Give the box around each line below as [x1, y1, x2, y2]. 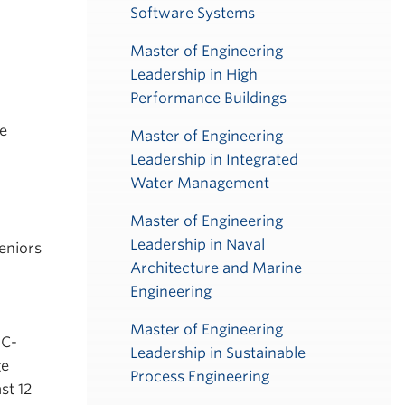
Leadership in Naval [130, 236, 265, 253]
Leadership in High [130, 66, 258, 83]
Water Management [130, 174, 269, 192]
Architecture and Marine [130, 259, 302, 277]
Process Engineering [130, 368, 269, 385]
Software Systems [130, 5, 255, 22]
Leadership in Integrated [130, 151, 298, 168]
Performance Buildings [130, 89, 287, 107]
